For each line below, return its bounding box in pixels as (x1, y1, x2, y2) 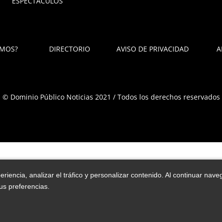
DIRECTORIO (49, 44, 90, 54)
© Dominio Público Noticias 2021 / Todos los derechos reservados (2, 92, 220, 102)
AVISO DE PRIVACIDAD (116, 44, 189, 54)
